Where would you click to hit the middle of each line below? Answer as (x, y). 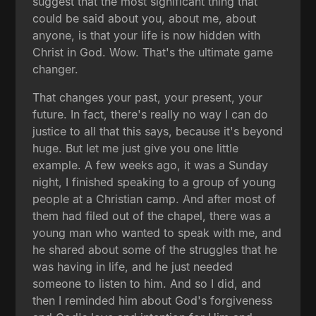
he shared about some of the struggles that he (155, 249)
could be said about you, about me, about (145, 18)
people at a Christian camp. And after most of (154, 199)
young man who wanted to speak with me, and (157, 232)
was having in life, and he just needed (133, 266)
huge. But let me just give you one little (136, 148)
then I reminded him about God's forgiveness (153, 300)
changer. (56, 69)
